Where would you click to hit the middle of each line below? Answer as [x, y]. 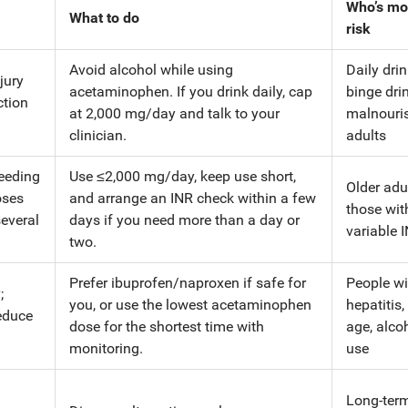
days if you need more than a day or [184, 219]
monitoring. [106, 348]
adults [366, 135]
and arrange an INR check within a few [193, 198]
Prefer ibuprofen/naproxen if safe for [188, 282]
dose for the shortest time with [167, 326]
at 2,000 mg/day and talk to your [174, 113]
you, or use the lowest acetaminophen [190, 304]
